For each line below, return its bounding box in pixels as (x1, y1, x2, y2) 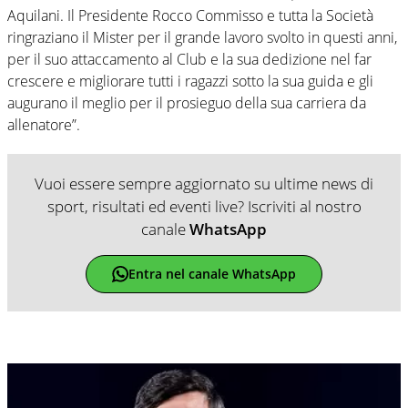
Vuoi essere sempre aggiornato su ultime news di (35, 172, 373, 194)
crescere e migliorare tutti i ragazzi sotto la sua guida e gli (7, 70, 373, 91)
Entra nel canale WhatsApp (127, 265, 296, 283)
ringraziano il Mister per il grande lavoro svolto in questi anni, (7, 26, 397, 47)
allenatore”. (7, 114, 80, 135)
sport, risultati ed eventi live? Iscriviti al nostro (46, 195, 362, 217)
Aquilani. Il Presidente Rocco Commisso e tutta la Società (7, 5, 373, 25)
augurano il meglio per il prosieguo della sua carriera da (7, 92, 366, 113)
